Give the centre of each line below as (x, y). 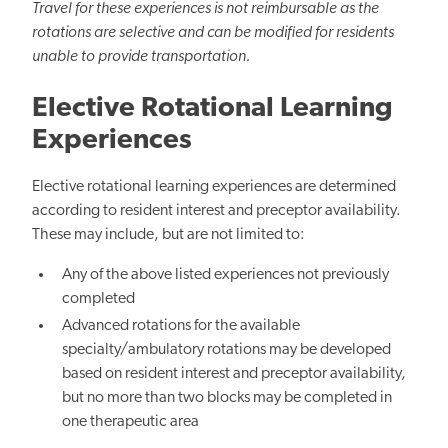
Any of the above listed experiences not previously (226, 275)
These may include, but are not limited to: (168, 235)
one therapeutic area (131, 422)
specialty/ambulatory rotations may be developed (227, 350)
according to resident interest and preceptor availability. (216, 211)
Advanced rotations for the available (181, 326)
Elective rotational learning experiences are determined (214, 187)
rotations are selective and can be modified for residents (213, 33)
